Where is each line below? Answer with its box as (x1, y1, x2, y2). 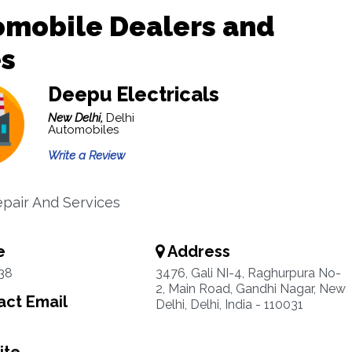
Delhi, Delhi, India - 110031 (155, 297, 303, 312)
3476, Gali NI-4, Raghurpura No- (155, 266, 341, 280)
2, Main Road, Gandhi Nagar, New (155, 281, 346, 296)
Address (163, 242, 230, 261)
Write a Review (47, 148, 125, 163)
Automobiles (47, 123, 119, 137)
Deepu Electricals (47, 82, 219, 106)
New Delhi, (47, 111, 106, 125)
